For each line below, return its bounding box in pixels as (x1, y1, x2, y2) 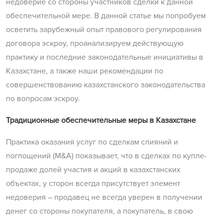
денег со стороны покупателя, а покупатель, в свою (6, 206, 193, 217)
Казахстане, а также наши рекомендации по (6, 66, 163, 76)
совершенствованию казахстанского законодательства (6, 80, 205, 90)
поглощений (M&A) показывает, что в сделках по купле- (6, 151, 207, 161)
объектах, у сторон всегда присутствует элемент (6, 179, 180, 189)
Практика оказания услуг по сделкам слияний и (6, 137, 178, 147)
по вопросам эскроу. (6, 94, 80, 104)
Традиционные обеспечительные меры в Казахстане (6, 115, 196, 126)
